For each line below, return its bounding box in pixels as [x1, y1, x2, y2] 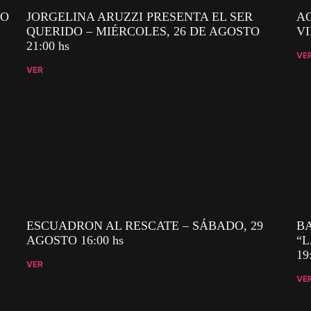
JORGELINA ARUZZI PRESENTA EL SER [26, 10, 253, 24]
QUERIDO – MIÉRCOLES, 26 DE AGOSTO [26, 24, 260, 39]
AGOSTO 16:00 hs [26, 233, 124, 248]
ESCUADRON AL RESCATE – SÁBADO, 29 [26, 219, 264, 233]
